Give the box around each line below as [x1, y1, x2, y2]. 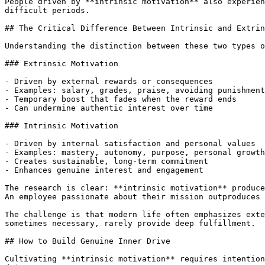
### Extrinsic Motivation [5, 59, 118, 68]
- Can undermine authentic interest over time [5, 104, 213, 112]
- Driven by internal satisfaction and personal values [5, 139, 256, 148]
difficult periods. [5, 6, 90, 15]
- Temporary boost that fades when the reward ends [5, 95, 237, 104]
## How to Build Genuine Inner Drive [5, 237, 170, 245]
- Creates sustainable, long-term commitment [5, 157, 208, 166]
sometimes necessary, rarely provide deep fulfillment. [5, 219, 256, 228]
